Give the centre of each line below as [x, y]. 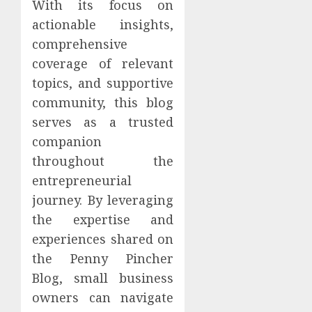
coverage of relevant [103, 63]
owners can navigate [103, 297]
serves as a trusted [103, 122]
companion [67, 141]
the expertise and [103, 219]
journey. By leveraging [103, 200]
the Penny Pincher [103, 258]
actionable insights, [103, 24]
